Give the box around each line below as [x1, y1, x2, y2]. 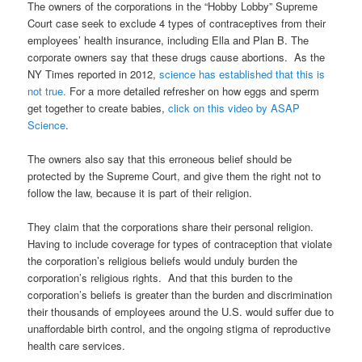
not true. [27, 82, 67, 99]
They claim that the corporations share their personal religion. [27, 218, 318, 234]
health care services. [27, 337, 126, 353]
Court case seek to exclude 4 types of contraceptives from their [27, 15, 326, 31]
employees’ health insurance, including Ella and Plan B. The [27, 32, 309, 48]
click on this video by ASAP [168, 99, 301, 116]
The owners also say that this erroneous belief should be [27, 150, 293, 166]
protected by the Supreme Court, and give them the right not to [27, 167, 322, 183]
